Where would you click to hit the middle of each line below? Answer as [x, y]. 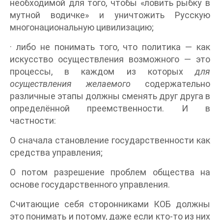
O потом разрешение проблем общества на [110, 172]
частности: [33, 121]
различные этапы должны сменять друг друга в [110, 96]
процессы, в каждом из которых [102, 72]
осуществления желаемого [70, 84]
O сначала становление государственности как [110, 140]
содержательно [170, 84]
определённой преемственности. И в [110, 109]
